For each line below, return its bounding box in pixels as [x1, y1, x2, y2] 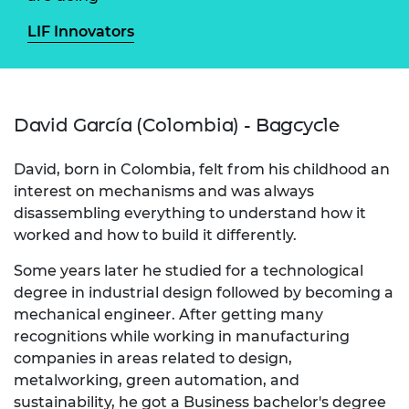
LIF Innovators [27, 22, 134, 40]
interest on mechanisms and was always [14, 182, 314, 200]
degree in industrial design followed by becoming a [14, 283, 393, 301]
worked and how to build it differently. [14, 225, 297, 244]
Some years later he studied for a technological [14, 261, 363, 279]
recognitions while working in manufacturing [14, 327, 350, 345]
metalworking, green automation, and [14, 371, 299, 389]
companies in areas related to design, [14, 349, 292, 367]
